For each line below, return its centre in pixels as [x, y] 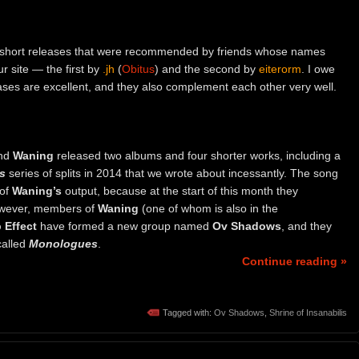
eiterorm [280, 69]
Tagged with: [188, 312]
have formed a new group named [125, 226]
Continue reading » [294, 261]
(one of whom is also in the [208, 208]
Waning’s [37, 190]
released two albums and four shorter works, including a [197, 155]
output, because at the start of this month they [180, 190]
